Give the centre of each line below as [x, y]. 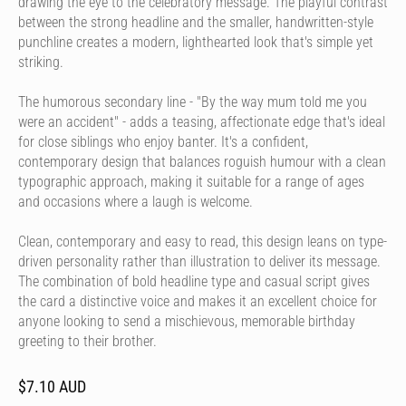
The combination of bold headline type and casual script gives [194, 281]
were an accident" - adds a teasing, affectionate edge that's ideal [202, 122]
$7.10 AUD [52, 387]
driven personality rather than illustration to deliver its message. [199, 261]
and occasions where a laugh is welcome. [135, 202]
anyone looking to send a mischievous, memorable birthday [187, 321]
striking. [41, 62]
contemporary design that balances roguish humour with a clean [202, 162]
